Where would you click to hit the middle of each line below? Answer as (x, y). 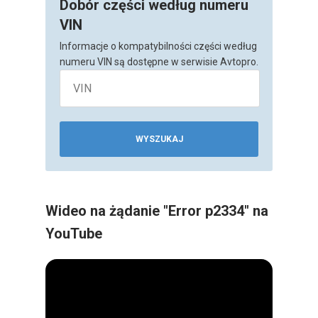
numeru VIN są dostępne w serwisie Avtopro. (159, 61)
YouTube (74, 234)
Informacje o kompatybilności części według (158, 46)
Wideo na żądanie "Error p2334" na (157, 211)
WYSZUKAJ (159, 139)
